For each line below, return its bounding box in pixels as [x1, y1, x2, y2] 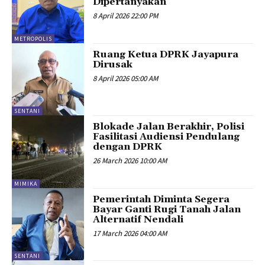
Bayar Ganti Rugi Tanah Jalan [93, 203, 241, 215]
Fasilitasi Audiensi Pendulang [93, 131, 240, 143]
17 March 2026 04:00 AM [93, 228, 167, 238]
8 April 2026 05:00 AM [93, 73, 159, 83]
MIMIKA [14, 179, 37, 188]
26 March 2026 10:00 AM [93, 156, 167, 166]
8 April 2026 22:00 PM [93, 11, 159, 21]
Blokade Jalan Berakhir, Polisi [93, 121, 245, 133]
